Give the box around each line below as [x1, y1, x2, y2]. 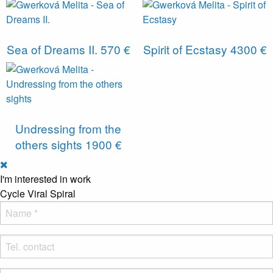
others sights [15, 135, 85, 152]
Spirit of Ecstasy [143, 40, 230, 57]
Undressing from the [15, 119, 121, 136]
